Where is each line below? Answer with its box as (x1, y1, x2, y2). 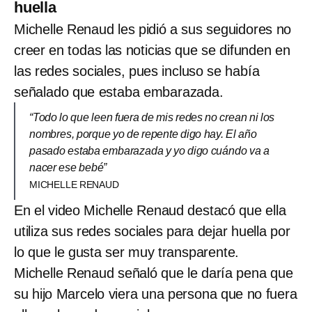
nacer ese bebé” (29, 162, 107, 174)
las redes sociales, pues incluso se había (14, 63, 260, 79)
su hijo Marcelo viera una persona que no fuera (14, 286, 297, 302)
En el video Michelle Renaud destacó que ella (14, 203, 286, 219)
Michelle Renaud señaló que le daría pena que (14, 265, 293, 281)
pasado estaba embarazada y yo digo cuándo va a (29, 145, 270, 157)
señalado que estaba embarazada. (14, 84, 224, 100)
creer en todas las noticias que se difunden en (14, 42, 290, 58)
